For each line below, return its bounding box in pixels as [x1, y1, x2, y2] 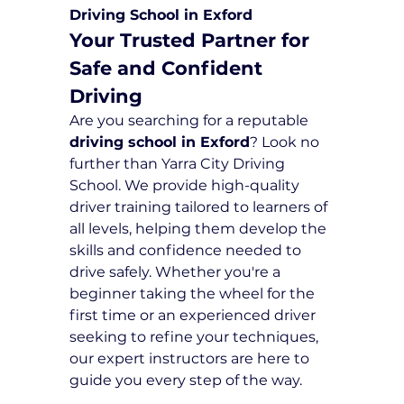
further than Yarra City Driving [69, 155, 289, 173]
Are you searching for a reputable [69, 112, 313, 130]
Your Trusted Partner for [69, 29, 316, 52]
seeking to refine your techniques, [69, 328, 323, 346]
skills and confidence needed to [69, 242, 306, 260]
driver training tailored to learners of [69, 198, 332, 216]
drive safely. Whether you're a [69, 263, 285, 281]
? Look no [250, 133, 324, 151]
